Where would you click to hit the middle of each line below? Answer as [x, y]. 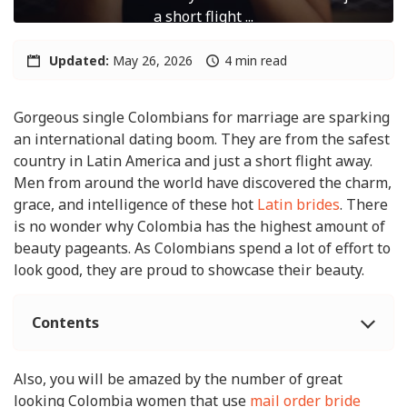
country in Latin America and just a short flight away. [193, 161]
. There [364, 204]
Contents [65, 323]
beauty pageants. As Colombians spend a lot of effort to [202, 248]
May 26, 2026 [151, 60]
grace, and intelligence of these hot [135, 204]
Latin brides [298, 204]
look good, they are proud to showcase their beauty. [189, 270]
